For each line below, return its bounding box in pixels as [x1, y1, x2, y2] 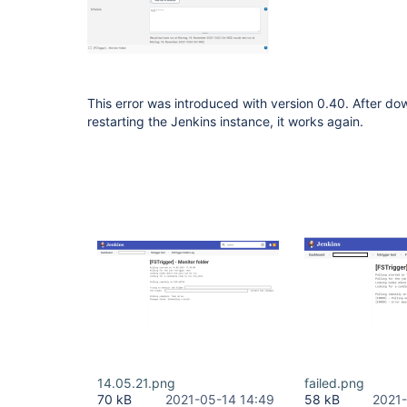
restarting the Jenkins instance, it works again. [87, 114, 363, 129]
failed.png [304, 375, 364, 391]
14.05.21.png [97, 375, 175, 391]
